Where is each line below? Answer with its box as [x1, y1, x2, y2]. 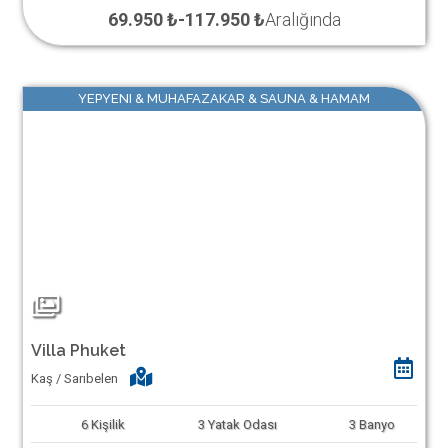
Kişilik [91, 416, 126, 432]
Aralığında [264, 9, 341, 30]
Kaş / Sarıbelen [30, 370, 118, 386]
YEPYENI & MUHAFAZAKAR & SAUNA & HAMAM [78, 91, 370, 106]
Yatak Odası [207, 416, 277, 432]
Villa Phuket [30, 341, 126, 360]
